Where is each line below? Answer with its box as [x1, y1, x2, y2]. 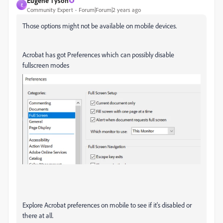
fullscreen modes [22, 61, 69, 69]
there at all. [22, 211, 53, 220]
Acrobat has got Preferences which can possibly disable [22, 50, 174, 59]
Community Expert [27, 6, 73, 13]
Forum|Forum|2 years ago [79, 6, 141, 13]
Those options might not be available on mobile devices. [22, 21, 178, 30]
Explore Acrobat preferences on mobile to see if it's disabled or [22, 201, 192, 210]
